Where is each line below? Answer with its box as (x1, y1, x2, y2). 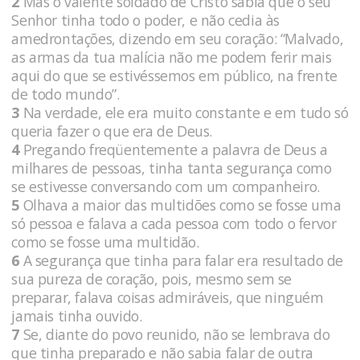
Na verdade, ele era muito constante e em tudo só (19, 102, 349, 122)
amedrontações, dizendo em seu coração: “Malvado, (11, 28, 344, 48)
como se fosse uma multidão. (11, 231, 203, 252)
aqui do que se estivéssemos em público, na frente (11, 65, 337, 85)
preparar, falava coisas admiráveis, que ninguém (11, 287, 324, 307)
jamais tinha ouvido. (11, 305, 145, 325)
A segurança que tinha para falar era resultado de (19, 250, 344, 270)
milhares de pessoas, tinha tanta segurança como (11, 157, 332, 178)
